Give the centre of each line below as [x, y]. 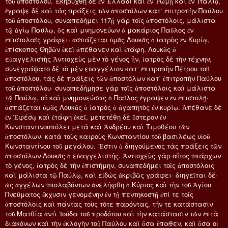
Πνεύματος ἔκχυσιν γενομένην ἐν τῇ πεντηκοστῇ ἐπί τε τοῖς [99, 194]
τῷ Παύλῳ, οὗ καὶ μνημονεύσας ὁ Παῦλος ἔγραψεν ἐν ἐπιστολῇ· [107, 97]
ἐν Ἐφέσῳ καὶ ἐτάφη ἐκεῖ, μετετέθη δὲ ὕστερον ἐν [85, 117]
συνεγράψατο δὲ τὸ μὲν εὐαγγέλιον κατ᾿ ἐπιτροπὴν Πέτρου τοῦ [107, 68]
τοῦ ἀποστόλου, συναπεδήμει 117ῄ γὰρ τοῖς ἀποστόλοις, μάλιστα [110, 20]
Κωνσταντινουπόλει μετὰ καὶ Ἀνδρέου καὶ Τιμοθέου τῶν [97, 126]
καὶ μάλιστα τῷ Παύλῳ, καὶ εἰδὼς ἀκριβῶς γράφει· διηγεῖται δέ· [111, 175]
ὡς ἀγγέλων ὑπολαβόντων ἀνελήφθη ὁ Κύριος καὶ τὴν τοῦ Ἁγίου [108, 184]
